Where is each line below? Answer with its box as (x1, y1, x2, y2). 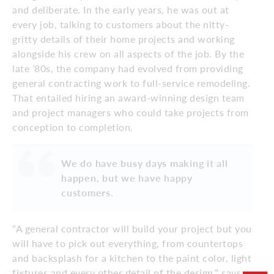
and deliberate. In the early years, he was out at (12, 3, 229, 15)
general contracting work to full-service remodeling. (12, 76, 250, 89)
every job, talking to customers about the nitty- (12, 18, 229, 30)
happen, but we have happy (61, 171, 193, 183)
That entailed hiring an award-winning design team (12, 91, 245, 103)
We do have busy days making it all (61, 157, 228, 169)
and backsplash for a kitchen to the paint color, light (12, 251, 251, 264)
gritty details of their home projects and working (12, 32, 235, 45)
